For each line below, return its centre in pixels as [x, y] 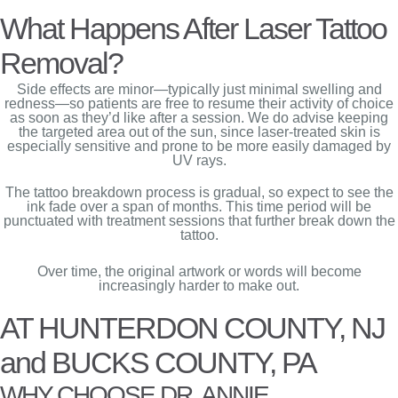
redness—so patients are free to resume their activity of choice [199, 103]
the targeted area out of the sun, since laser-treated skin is [199, 132]
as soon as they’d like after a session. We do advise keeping [199, 118]
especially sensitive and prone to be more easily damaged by [199, 146]
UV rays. [199, 160]
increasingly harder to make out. [199, 286]
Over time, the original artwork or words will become [199, 271]
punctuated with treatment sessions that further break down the [199, 221]
